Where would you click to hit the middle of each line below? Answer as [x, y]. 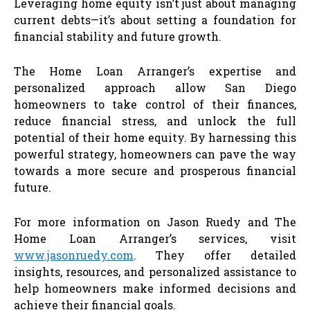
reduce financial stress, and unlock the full [155, 120]
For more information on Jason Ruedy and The [155, 221]
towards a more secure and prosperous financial [155, 170]
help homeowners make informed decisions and [155, 288]
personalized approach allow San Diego [155, 87]
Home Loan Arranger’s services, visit [155, 238]
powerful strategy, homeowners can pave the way [155, 154]
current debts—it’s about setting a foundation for [155, 19]
